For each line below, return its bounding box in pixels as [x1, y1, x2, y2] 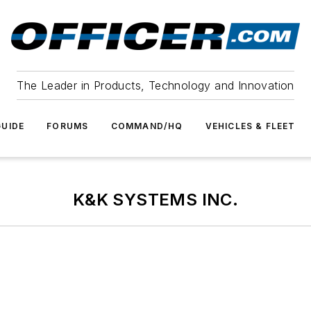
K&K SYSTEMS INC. [72, 190, 239, 210]
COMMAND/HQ [110, 121, 183, 131]
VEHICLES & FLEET [205, 121, 296, 131]
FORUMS [47, 121, 89, 131]
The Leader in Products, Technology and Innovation [17, 78, 294, 92]
